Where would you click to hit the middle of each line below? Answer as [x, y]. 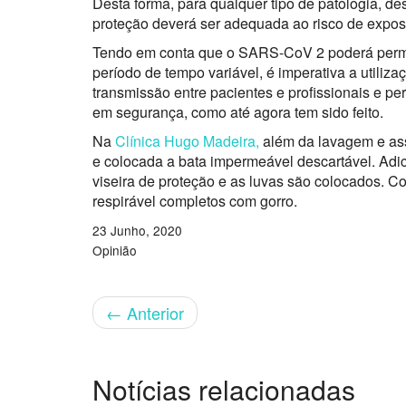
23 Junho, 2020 [137, 230]
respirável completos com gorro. [195, 200]
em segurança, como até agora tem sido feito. [238, 111]
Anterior [153, 312]
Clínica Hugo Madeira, [187, 140]
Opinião [115, 250]
